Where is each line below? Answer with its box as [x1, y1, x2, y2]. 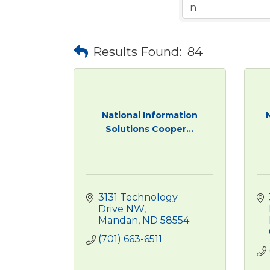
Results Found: [93, 44, 181, 59]
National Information [101, 109, 198, 121]
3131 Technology [98, 192, 178, 203]
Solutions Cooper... [105, 123, 194, 134]
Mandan [98, 215, 138, 226]
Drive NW [98, 203, 144, 215]
